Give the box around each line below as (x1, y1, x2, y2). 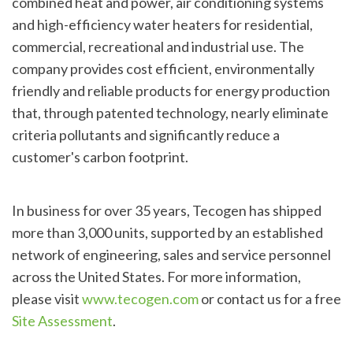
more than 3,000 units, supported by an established (12, 223, 323, 241)
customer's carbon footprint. (12, 147, 188, 165)
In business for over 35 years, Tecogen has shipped (12, 201, 321, 219)
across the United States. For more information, (12, 267, 301, 285)
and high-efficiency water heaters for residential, (12, 15, 313, 33)
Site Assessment (12, 311, 113, 329)
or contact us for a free (199, 289, 341, 307)
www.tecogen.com (82, 289, 199, 307)
